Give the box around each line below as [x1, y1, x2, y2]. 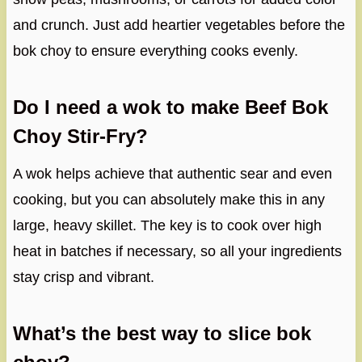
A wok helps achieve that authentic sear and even [12, 166, 332, 183]
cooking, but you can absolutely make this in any [12, 192, 325, 208]
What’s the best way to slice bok [12, 322, 311, 345]
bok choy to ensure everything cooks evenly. [12, 43, 298, 60]
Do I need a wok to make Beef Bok [12, 96, 328, 119]
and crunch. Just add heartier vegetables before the [12, 17, 345, 34]
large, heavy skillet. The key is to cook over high [12, 217, 322, 234]
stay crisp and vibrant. [12, 269, 154, 286]
